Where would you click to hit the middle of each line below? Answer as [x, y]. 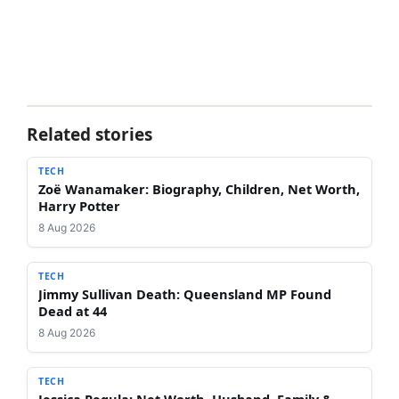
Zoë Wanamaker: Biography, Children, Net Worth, [199, 189]
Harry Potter [79, 206]
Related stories [90, 135]
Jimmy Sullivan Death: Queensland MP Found [185, 294]
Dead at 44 [73, 311]
